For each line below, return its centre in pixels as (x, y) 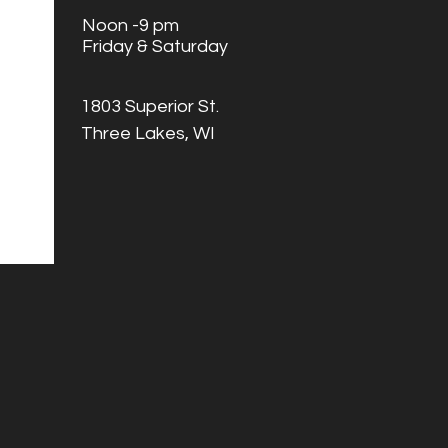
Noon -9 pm (130, 25)
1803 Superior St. (150, 106)
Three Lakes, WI (148, 133)
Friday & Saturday (155, 46)
